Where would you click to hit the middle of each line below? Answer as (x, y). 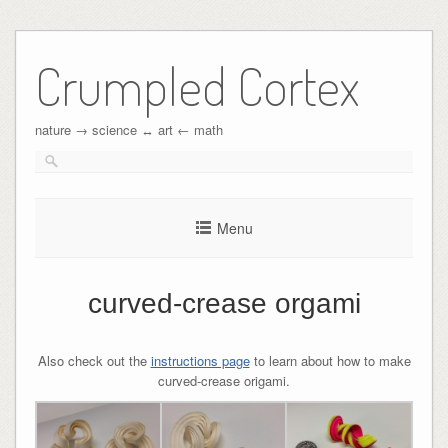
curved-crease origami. (224, 380)
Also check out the (94, 360)
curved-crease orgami (224, 303)
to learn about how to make (330, 360)
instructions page (200, 360)
